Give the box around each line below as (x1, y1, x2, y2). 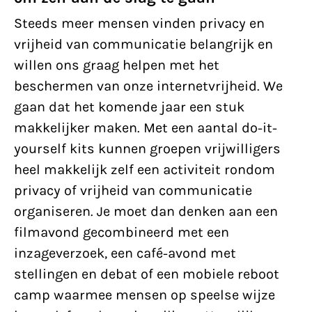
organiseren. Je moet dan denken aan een (14, 203, 278, 219)
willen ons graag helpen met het (14, 57, 219, 73)
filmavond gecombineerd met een (14, 224, 229, 240)
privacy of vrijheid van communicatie (14, 182, 252, 198)
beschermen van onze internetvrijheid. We (14, 78, 283, 94)
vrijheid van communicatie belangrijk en (14, 36, 273, 52)
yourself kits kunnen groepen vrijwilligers (14, 141, 281, 157)
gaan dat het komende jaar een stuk (14, 99, 244, 115)
